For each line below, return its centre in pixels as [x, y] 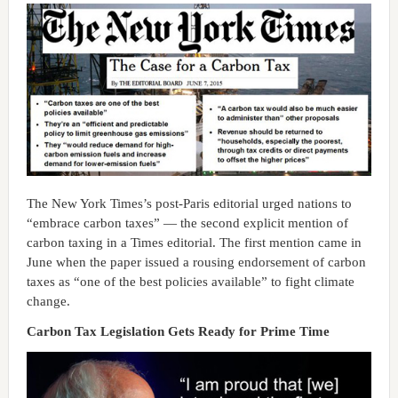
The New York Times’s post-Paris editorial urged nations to [189, 203]
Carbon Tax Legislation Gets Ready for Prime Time [178, 331]
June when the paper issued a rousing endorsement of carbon [196, 262]
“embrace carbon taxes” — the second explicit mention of [187, 223]
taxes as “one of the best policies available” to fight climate [190, 281]
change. [48, 301]
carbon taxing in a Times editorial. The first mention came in [194, 242]
